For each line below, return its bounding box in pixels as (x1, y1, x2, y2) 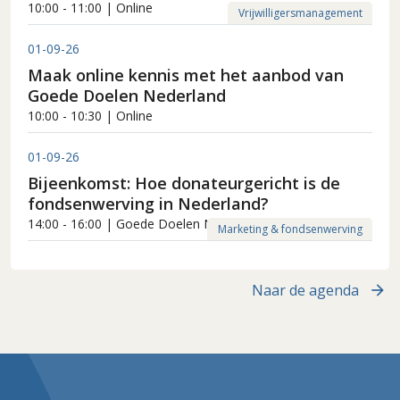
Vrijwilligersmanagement (237, 4, 362, 21)
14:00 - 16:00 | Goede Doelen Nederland (28, 215, 264, 233)
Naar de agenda (252, 280, 359, 301)
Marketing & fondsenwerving (217, 221, 362, 237)
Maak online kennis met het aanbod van (28, 64, 345, 87)
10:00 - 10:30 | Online (28, 107, 154, 125)
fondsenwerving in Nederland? (28, 193, 270, 215)
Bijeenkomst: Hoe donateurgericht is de (28, 172, 341, 195)
